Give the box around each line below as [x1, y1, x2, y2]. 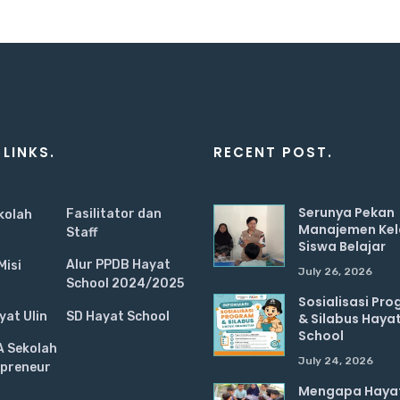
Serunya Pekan [298, 204, 395, 221]
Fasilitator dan [66, 206, 162, 221]
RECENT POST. [213, 143, 333, 162]
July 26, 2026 [298, 265, 372, 278]
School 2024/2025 [66, 276, 184, 291]
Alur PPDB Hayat [66, 257, 171, 272]
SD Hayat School [66, 309, 170, 324]
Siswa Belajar [298, 237, 386, 255]
